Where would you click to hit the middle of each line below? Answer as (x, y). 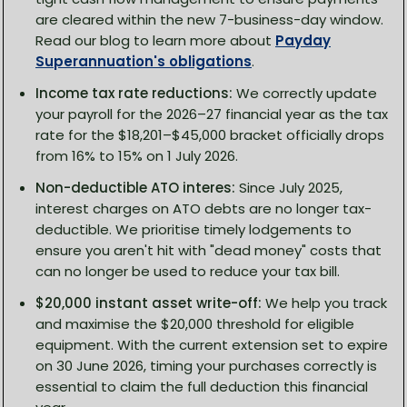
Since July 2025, (289, 188)
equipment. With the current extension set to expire (212, 345)
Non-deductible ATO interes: (135, 188)
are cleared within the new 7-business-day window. (209, 20)
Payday (303, 41)
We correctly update (305, 94)
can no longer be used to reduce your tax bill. (188, 272)
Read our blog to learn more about (155, 41)
